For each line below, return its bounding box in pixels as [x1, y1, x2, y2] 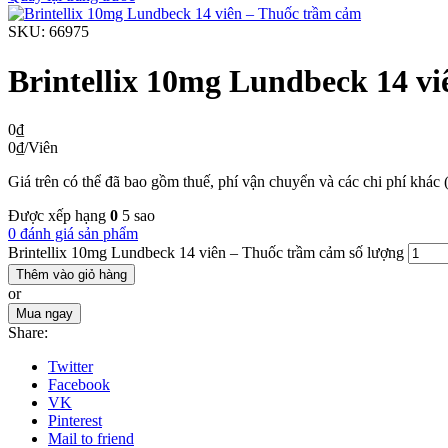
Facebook [48, 376, 110, 394]
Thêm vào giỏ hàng [16, 267, 127, 283]
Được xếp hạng [8, 207, 110, 225]
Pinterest [48, 412, 102, 430]
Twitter [48, 358, 93, 376]
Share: [8, 324, 48, 342]
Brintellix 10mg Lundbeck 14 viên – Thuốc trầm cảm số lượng [8, 244, 404, 262]
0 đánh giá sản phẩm [8, 225, 138, 243]
